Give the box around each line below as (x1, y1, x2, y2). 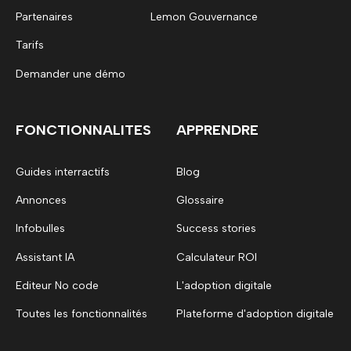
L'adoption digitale (176, 278, 272, 292)
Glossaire (176, 194, 224, 208)
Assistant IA (16, 250, 74, 264)
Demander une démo (16, 67, 125, 81)
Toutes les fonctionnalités (16, 307, 147, 321)
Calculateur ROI (176, 250, 257, 264)
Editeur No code (16, 278, 99, 292)
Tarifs (16, 38, 44, 52)
